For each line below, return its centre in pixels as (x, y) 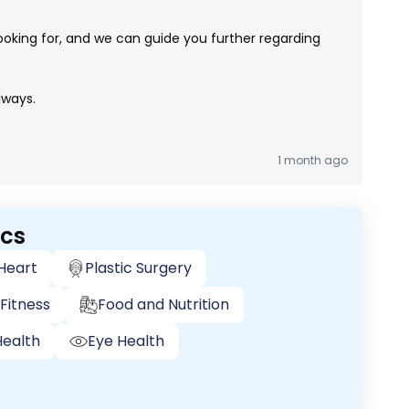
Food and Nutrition (163, 304)
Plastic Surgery (138, 268)
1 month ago (312, 160)
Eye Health (126, 341)
